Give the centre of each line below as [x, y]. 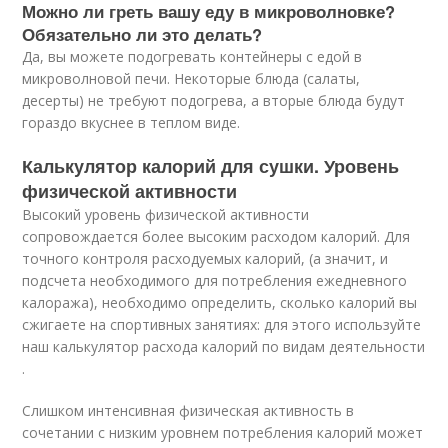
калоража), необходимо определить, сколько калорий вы [220, 302]
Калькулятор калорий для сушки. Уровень [211, 166]
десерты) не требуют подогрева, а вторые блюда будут [214, 100]
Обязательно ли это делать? [142, 34]
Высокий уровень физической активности [166, 214]
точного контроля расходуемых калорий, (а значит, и [205, 258]
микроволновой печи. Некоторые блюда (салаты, [191, 78]
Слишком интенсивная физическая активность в [188, 410]
